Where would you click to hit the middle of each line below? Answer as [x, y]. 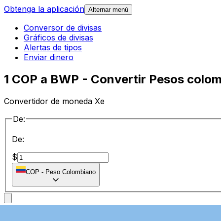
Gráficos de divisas [58, 38]
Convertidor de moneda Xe [54, 101]
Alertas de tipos [53, 48]
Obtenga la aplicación [44, 9]
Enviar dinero [49, 57]
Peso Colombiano [71, 172]
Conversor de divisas [63, 28]
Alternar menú [108, 10]
